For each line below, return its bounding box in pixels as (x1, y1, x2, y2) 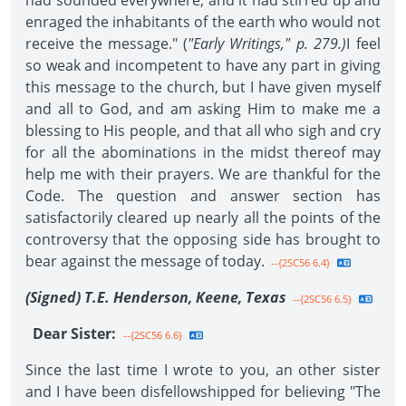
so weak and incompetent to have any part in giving (25, 55, 381, 75)
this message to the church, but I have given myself (25, 77, 381, 97)
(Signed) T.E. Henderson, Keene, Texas (25, 287, 286, 307)
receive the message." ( (25, 34, 188, 53)
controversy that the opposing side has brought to (25, 229, 381, 249)
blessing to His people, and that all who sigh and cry (25, 121, 381, 140)
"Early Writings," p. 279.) (188, 34, 346, 53)
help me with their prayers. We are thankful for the (25, 164, 381, 184)
